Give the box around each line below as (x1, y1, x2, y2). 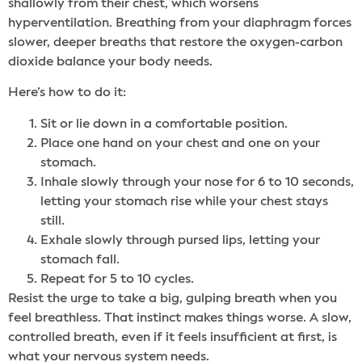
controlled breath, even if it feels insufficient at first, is (8, 330, 337, 344)
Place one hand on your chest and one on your (40, 137, 320, 150)
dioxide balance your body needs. (8, 56, 213, 69)
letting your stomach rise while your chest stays (40, 195, 328, 208)
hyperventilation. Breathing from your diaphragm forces (8, 17, 351, 31)
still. (40, 214, 65, 228)
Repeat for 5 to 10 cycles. (40, 272, 194, 286)
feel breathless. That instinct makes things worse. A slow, (8, 311, 351, 325)
